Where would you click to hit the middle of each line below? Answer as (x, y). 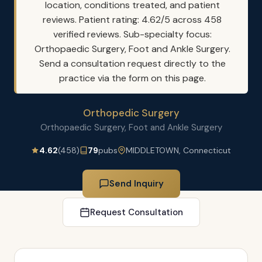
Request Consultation (136, 212)
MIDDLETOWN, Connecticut (178, 150)
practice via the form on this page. (132, 78)
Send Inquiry (136, 184)
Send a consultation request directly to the (132, 63)
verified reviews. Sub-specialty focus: (132, 34)
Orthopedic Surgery (131, 113)
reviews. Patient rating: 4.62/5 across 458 (132, 20)
